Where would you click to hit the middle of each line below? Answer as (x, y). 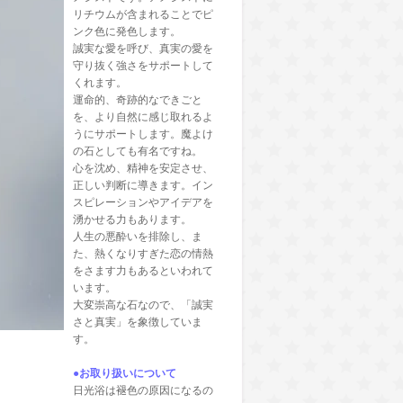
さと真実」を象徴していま (138, 322)
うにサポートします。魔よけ (143, 134)
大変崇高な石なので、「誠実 (143, 305)
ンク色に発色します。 (127, 31)
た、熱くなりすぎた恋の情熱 (143, 254)
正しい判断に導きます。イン (143, 185)
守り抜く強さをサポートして (143, 66)
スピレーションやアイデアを (143, 202)
